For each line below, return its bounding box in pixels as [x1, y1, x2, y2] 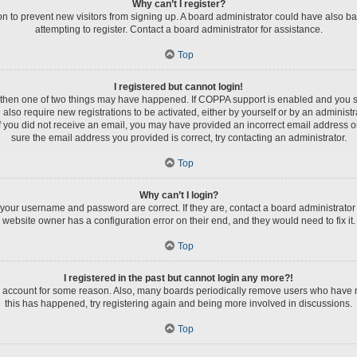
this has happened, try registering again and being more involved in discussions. [5, 297, 352, 309]
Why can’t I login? [139, 189, 218, 201]
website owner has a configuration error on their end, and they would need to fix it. [2, 214, 355, 226]
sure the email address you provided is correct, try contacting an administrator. [10, 131, 347, 143]
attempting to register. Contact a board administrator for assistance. [34, 23, 323, 35]
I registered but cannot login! [114, 80, 243, 92]
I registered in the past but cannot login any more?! [64, 272, 293, 284]
